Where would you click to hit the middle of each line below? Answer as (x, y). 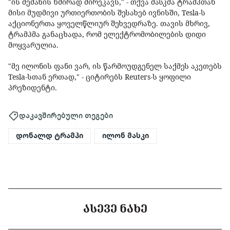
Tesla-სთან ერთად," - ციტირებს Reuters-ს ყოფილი (100, 77)
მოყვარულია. (33, 45)
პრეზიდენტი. (33, 88)
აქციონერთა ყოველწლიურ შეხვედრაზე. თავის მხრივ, (109, 24)
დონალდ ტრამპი (50, 136)
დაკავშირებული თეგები (66, 115)
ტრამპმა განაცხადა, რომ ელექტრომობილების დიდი (107, 34)
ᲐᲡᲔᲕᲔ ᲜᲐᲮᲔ (115, 209)
